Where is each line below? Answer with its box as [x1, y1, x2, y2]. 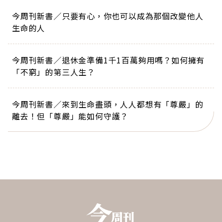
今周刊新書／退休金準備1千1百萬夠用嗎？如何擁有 [12, 54, 205, 66]
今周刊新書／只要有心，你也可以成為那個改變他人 [12, 10, 204, 22]
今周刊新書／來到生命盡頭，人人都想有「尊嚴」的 [12, 98, 204, 110]
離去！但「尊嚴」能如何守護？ [12, 110, 129, 122]
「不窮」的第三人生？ [12, 66, 95, 78]
